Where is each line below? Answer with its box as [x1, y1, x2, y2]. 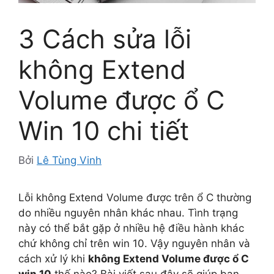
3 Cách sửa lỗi [18, 23, 191, 54]
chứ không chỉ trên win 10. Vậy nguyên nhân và [18, 237, 250, 250]
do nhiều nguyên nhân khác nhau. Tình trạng [18, 207, 238, 220]
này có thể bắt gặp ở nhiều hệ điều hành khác [18, 222, 244, 235]
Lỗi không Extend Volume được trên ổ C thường [18, 191, 251, 204]
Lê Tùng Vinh [37, 154, 102, 167]
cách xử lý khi [18, 253, 88, 265]
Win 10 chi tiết [18, 114, 189, 146]
